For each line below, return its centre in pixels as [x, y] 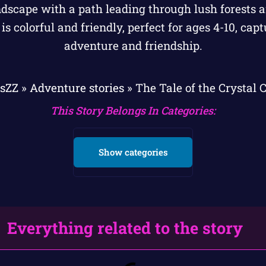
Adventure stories [77, 88]
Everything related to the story [125, 228]
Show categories [133, 152]
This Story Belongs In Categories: [133, 111]
